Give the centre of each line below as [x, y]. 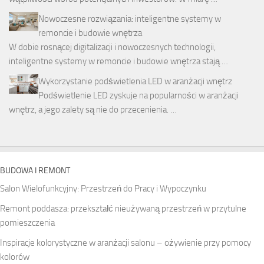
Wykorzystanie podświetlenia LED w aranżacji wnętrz [135, 81]
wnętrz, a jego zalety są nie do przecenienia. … [93, 109]
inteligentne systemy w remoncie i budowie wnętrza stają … [118, 61]
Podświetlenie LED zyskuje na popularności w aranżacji [138, 95]
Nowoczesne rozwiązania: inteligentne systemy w [130, 19]
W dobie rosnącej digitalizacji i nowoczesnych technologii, [112, 47]
